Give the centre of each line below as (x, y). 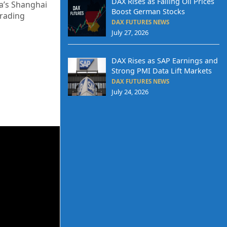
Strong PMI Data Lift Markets (161, 70)
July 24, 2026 (130, 91)
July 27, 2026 (130, 32)
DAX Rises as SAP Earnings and (164, 60)
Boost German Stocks (148, 11)
